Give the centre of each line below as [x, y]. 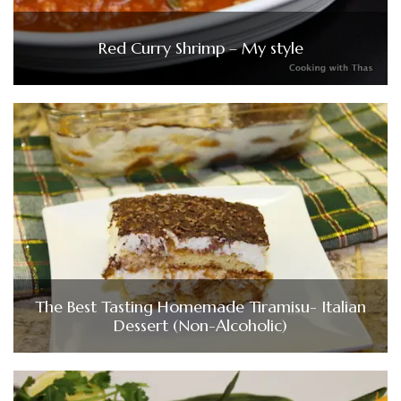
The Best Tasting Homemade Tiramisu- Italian [200, 306]
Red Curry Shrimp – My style [200, 48]
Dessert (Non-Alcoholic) [200, 325]
